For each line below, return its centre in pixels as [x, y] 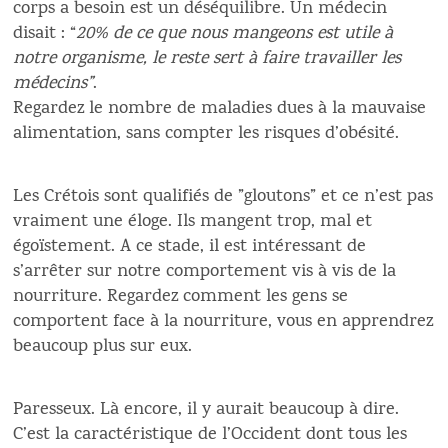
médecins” [53, 84]
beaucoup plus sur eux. [105, 347]
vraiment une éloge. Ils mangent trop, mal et [193, 222]
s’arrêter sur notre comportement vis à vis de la [205, 272]
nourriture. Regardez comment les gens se [181, 297]
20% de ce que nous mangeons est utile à [235, 34]
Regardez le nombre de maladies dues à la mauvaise [220, 109]
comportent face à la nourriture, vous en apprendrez [223, 322]
